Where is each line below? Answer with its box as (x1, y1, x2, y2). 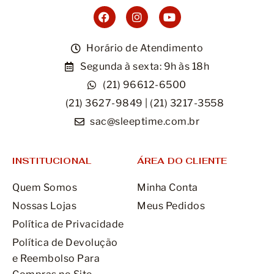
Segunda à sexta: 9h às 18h (80, 61, 209, 73)
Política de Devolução (12, 237, 118, 249)
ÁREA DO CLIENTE (137, 155, 228, 167)
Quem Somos (12, 182, 77, 194)
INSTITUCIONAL (12, 155, 91, 167)
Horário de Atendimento (86, 42, 203, 54)
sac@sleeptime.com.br (90, 116, 199, 128)
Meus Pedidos (137, 200, 205, 212)
